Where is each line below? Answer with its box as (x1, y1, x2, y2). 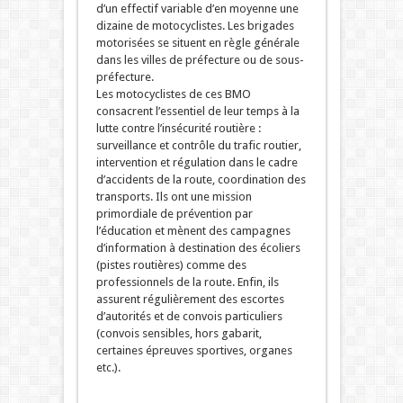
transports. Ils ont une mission (95, 190, 252, 204)
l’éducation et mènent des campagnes (95, 224, 291, 238)
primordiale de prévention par (95, 207, 253, 221)
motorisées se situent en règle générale (95, 36, 300, 50)
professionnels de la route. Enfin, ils (95, 275, 279, 290)
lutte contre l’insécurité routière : (95, 121, 261, 136)
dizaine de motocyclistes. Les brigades (95, 19, 294, 33)
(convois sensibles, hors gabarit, (95, 327, 262, 341)
